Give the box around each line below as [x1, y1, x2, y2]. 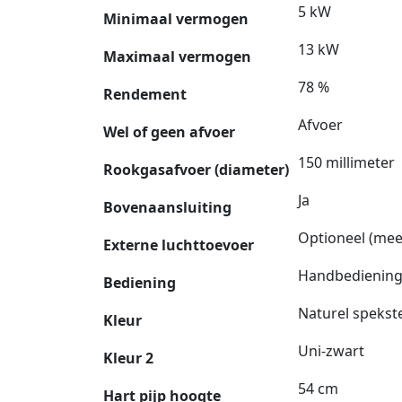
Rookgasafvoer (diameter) [103, 159, 289, 179]
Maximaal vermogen [103, 46, 251, 66]
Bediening [103, 272, 176, 293]
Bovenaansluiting [103, 197, 232, 217]
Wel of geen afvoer [103, 121, 235, 142]
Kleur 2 [103, 347, 153, 368]
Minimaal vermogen [103, 8, 249, 29]
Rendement [103, 83, 187, 104]
